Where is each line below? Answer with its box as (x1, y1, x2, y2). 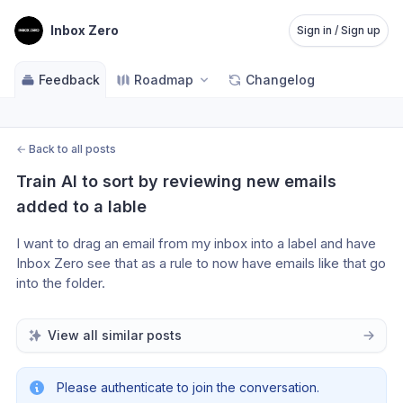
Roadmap (134, 72, 193, 87)
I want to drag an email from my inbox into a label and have (16, 235, 376, 252)
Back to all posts (29, 142, 116, 156)
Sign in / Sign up (297, 23, 381, 37)
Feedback (39, 72, 100, 87)
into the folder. (16, 274, 105, 291)
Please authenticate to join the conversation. (57, 380, 319, 395)
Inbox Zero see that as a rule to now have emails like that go (16, 255, 386, 272)
